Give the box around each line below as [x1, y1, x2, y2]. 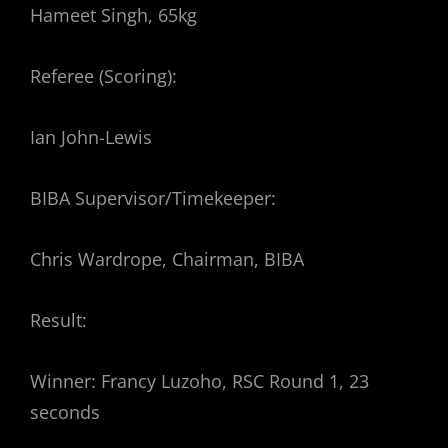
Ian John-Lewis [30, 125, 152, 150]
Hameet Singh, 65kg [30, 3, 197, 28]
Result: [30, 308, 87, 333]
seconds [30, 400, 100, 425]
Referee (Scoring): [30, 64, 177, 89]
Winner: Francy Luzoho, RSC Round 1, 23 [30, 369, 369, 394]
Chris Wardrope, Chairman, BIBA [30, 247, 304, 272]
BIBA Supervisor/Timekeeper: [30, 186, 276, 211]
